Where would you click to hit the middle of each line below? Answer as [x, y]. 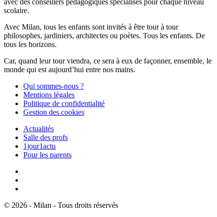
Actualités [39, 128]
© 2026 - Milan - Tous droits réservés [61, 205]
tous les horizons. [30, 44]
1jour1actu [39, 146]
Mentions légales [49, 94]
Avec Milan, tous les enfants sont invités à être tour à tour [91, 27]
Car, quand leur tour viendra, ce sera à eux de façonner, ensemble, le [108, 61]
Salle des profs [46, 137]
